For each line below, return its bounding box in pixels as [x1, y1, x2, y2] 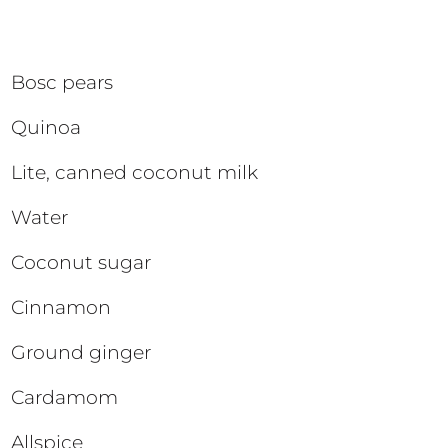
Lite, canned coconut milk [11, 160, 259, 184]
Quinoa [11, 115, 82, 139]
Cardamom [11, 385, 119, 409]
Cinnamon [11, 295, 112, 319]
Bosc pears [11, 70, 114, 94]
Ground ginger [11, 340, 152, 364]
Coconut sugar [11, 250, 152, 274]
